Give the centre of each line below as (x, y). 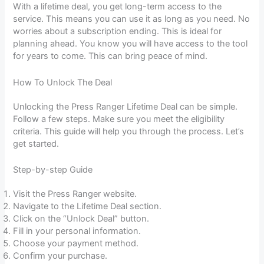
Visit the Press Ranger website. (75, 194)
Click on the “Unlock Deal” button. (81, 218)
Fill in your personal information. (77, 231)
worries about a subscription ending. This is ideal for (118, 32)
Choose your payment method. (76, 243)
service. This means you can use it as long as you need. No (132, 19)
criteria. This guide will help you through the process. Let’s (129, 131)
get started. (36, 143)
